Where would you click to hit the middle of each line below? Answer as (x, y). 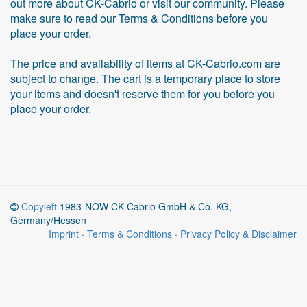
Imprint (64, 234)
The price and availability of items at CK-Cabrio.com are (145, 63)
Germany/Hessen (48, 220)
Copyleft (39, 206)
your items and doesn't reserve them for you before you (143, 94)
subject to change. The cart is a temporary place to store (145, 78)
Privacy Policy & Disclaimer (238, 234)
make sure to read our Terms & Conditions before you (139, 18)
